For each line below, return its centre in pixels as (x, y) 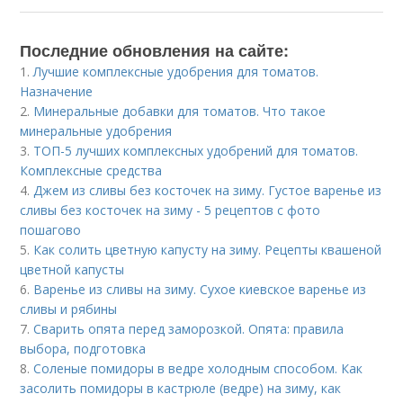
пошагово (51, 230)
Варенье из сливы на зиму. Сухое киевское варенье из (200, 289)
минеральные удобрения (96, 131)
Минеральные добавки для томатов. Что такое (180, 111)
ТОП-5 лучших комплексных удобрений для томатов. (196, 151)
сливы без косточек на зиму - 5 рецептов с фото (170, 210)
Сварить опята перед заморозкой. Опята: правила (189, 329)
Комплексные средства (91, 170)
